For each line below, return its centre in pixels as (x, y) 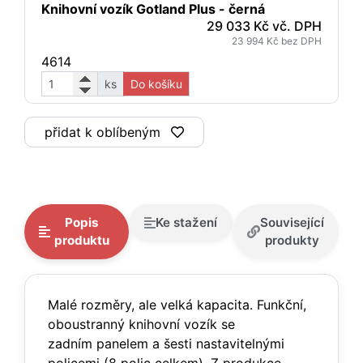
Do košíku (156, 84)
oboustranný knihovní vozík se (141, 324)
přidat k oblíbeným (102, 132)
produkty (292, 240)
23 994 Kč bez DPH (277, 41)
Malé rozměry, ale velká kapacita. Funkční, (177, 305)
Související (292, 222)
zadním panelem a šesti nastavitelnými (166, 344)
